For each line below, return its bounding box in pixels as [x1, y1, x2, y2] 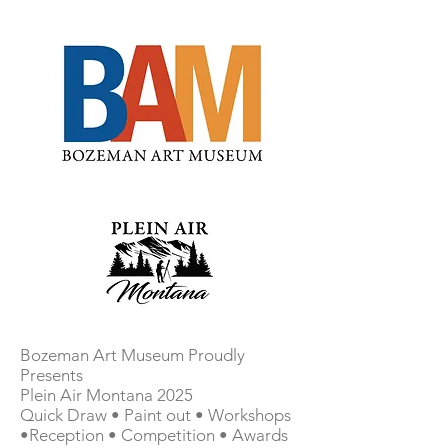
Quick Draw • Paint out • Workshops [20, 405, 291, 425]
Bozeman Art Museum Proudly [20, 345, 245, 365]
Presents [20, 365, 83, 385]
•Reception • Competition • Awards [20, 425, 288, 445]
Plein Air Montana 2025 [20, 385, 193, 405]
